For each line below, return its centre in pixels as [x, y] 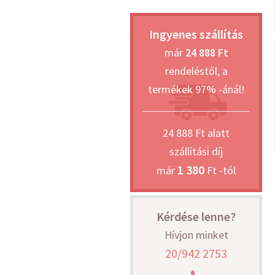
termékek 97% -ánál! [196, 89]
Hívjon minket [196, 234]
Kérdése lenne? [196, 216]
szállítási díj [196, 151]
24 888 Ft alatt [196, 133]
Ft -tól [220, 170]
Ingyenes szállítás [196, 34]
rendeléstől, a [196, 71]
